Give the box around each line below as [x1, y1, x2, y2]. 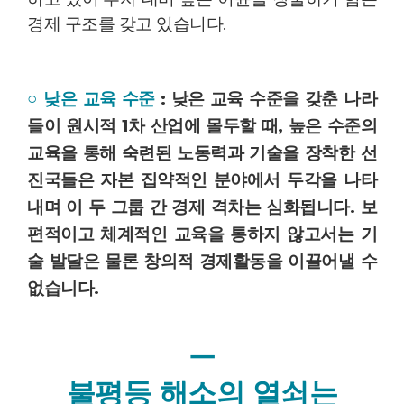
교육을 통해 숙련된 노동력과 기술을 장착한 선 [27, 142, 377, 163]
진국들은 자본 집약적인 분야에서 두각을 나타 [27, 169, 377, 190]
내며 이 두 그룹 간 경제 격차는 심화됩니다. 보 [27, 196, 377, 217]
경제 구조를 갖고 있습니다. [27, 14, 230, 35]
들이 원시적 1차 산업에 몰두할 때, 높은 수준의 [27, 115, 377, 136]
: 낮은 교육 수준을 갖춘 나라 [154, 87, 378, 109]
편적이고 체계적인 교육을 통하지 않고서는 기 [27, 223, 377, 244]
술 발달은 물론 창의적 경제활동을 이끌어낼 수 [27, 250, 377, 271]
